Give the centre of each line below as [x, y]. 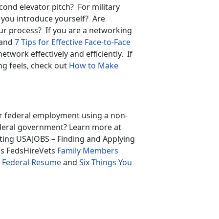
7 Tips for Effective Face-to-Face [73, 42]
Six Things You [106, 162]
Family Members [88, 150]
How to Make [94, 65]
